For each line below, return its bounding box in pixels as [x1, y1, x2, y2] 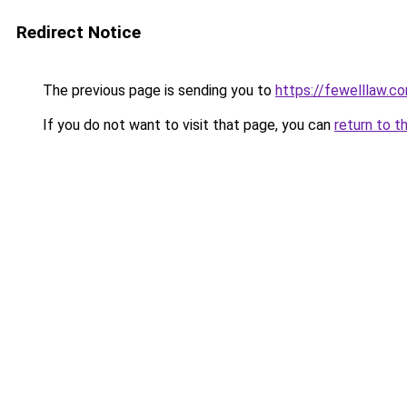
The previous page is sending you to [39, 82, 275, 99]
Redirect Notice [16, 22, 141, 43]
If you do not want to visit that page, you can [39, 116, 334, 134]
